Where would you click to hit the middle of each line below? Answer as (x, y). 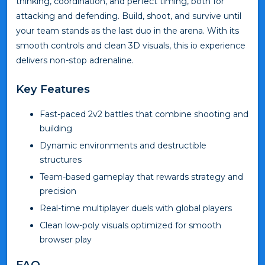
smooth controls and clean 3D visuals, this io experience (131, 45)
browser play (66, 239)
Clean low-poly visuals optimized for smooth (130, 225)
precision (58, 191)
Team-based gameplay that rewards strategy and (141, 177)
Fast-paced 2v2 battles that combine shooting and (144, 114)
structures (61, 159)
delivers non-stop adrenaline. (75, 60)
